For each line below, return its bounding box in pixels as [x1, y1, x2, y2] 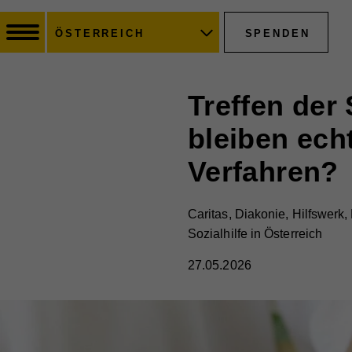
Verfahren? [188, 156, 339, 188]
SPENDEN [244, 27, 310, 39]
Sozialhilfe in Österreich [188, 227, 323, 240]
